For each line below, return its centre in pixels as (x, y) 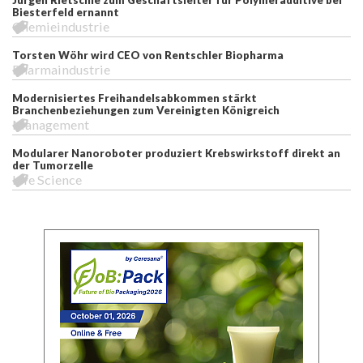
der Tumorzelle (53, 165)
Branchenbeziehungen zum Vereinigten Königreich (146, 110)
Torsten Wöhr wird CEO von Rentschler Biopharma (148, 55)
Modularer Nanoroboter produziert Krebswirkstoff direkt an (176, 153)
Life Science (47, 179)
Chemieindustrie (61, 26)
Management (51, 124)
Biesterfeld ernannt (66, 12)
